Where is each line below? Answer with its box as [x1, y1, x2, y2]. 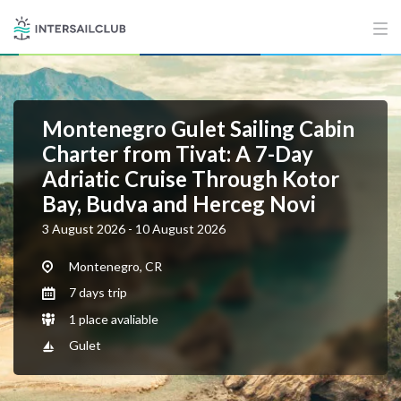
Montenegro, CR [66, 259, 162, 274]
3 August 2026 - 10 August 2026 [42, 221, 226, 236]
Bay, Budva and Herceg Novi [42, 191, 316, 217]
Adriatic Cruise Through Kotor [42, 166, 339, 192]
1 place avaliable [66, 311, 158, 327]
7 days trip [66, 285, 127, 301]
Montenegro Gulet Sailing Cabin [42, 115, 354, 141]
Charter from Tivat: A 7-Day [42, 141, 313, 166]
